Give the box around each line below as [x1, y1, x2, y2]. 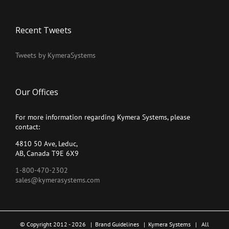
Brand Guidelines [95, 220, 139, 228]
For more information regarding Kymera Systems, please [15, 112, 190, 122]
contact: [15, 122, 40, 131]
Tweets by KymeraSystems [15, 50, 96, 60]
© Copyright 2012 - [20, 220, 72, 228]
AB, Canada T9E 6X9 [15, 148, 79, 158]
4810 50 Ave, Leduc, [15, 139, 78, 148]
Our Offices [15, 86, 58, 98]
